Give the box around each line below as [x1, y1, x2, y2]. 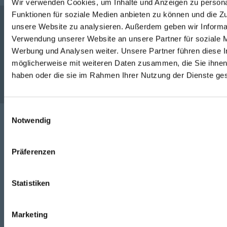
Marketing [12, 210, 48, 219]
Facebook [106, 155, 141, 166]
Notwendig [12, 116, 51, 125]
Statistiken [12, 178, 50, 187]
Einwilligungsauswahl [4, 105, 74, 115]
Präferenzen [12, 147, 56, 156]
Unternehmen [83, 39, 144, 52]
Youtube [106, 202, 135, 213]
